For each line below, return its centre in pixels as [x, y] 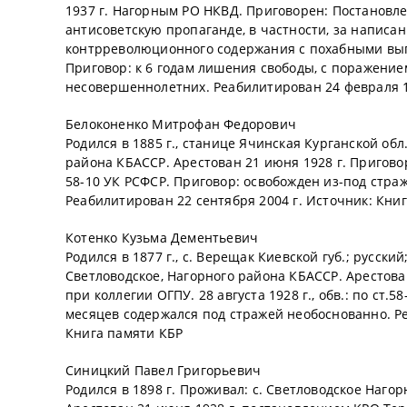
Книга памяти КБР [124, 333]
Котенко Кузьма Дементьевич [162, 238]
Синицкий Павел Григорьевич [164, 370]
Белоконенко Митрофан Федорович [181, 124]
